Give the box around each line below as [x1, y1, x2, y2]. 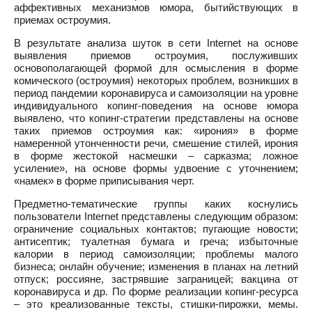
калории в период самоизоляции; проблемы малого [14, 248, 298, 260]
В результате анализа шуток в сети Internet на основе [14, 37, 298, 49]
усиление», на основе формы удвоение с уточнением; [14, 162, 298, 174]
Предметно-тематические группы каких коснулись [14, 198, 298, 210]
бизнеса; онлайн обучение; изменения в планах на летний [14, 260, 298, 272]
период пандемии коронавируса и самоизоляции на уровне [14, 87, 298, 99]
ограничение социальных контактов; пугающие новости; [14, 223, 298, 235]
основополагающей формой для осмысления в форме [14, 62, 298, 74]
